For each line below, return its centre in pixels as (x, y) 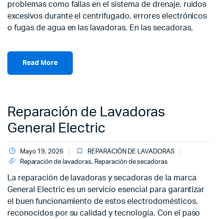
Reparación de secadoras (131, 162)
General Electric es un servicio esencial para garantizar (106, 190)
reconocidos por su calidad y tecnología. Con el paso (104, 213)
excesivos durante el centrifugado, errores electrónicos (107, 16)
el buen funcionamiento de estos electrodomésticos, (103, 201)
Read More (40, 63)
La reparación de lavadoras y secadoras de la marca (102, 178)
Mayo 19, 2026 (42, 152)
